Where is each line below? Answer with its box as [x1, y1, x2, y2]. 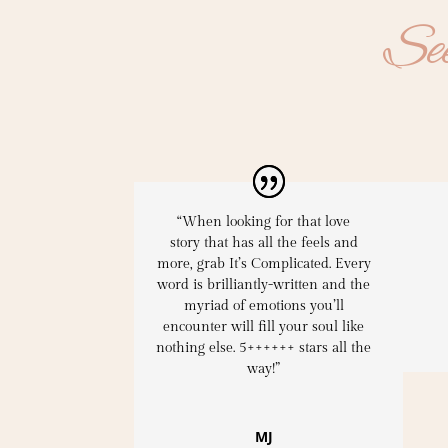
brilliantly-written [207, 276, 319, 293]
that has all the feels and [199, 234, 358, 251]
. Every [328, 255, 371, 272]
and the [318, 276, 371, 293]
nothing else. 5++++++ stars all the [156, 339, 372, 356]
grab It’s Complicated [196, 255, 329, 272]
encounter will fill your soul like [163, 318, 365, 335]
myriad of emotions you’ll [183, 297, 344, 314]
